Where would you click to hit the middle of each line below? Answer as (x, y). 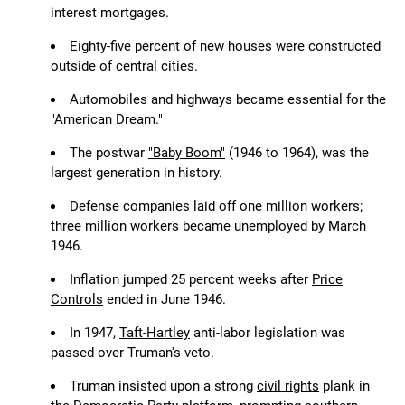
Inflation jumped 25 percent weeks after (191, 280)
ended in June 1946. (165, 300)
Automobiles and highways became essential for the (228, 100)
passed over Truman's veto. (132, 353)
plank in (344, 386)
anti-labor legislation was (268, 333)
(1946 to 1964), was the (297, 153)
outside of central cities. (124, 66)
